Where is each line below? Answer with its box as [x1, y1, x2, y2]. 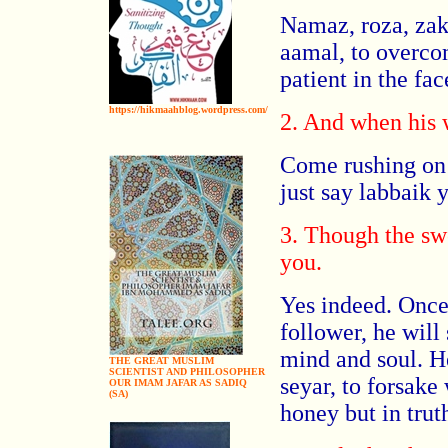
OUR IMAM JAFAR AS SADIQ [109, 377, 247, 388]
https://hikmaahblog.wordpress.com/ [109, 104, 268, 115]
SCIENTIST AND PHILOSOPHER [109, 366, 265, 377]
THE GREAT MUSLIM [109, 355, 214, 366]
